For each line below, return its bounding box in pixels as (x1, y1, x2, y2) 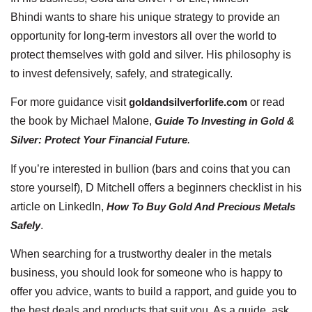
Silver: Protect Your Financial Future (10, 134, 187, 146)
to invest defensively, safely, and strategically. (10, 67, 233, 79)
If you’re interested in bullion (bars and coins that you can (10, 162, 290, 175)
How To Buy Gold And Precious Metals (107, 200, 295, 212)
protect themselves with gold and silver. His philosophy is (10, 48, 291, 61)
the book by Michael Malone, (10, 115, 155, 127)
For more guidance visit (10, 96, 129, 109)
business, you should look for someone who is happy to (10, 267, 283, 279)
